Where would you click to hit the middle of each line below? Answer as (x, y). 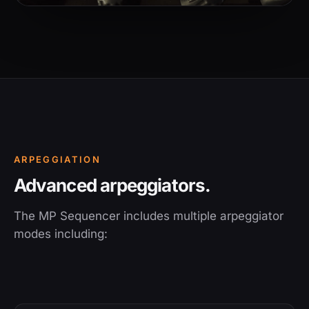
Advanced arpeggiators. (112, 186)
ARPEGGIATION (58, 160)
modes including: (61, 234)
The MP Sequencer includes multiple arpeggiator (149, 216)
